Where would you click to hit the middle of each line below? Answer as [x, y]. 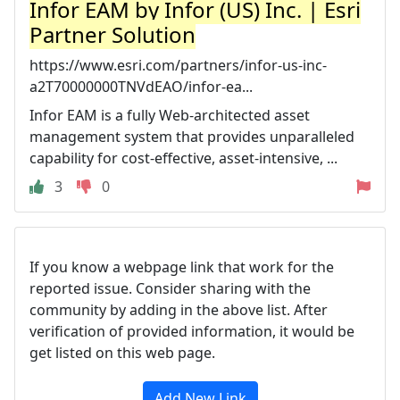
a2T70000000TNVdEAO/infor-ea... [141, 86]
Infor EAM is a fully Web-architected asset [170, 115]
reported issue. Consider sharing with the [170, 288]
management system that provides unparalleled [192, 136]
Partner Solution [112, 34]
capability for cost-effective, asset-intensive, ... [183, 158]
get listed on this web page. [122, 352]
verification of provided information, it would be [192, 331]
